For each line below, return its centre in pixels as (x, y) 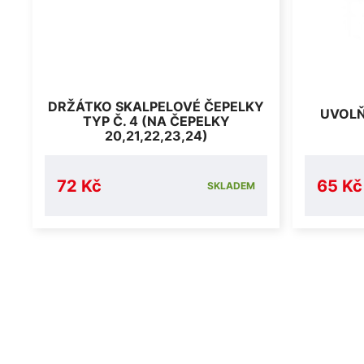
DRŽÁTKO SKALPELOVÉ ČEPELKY (156, 107)
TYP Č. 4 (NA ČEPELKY (156, 121)
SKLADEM (231, 186)
